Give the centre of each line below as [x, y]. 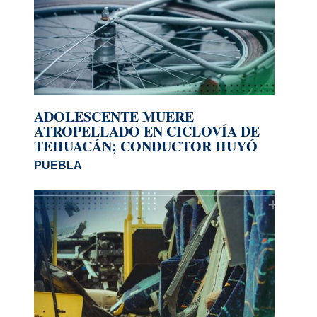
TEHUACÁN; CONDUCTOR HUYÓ [146, 146]
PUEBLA [58, 165]
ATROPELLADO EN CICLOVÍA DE [147, 131]
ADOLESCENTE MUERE [114, 116]
